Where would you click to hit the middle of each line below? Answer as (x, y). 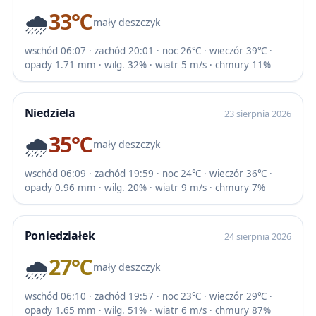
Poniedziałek (60, 235)
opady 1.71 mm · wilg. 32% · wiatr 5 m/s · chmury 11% (147, 65)
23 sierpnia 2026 (258, 113)
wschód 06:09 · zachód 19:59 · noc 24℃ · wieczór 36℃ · (148, 173)
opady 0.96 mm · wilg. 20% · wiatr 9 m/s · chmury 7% (145, 187)
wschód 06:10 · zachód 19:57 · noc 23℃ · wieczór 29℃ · (148, 296)
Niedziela (50, 113)
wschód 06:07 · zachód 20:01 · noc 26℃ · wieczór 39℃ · (148, 50)
